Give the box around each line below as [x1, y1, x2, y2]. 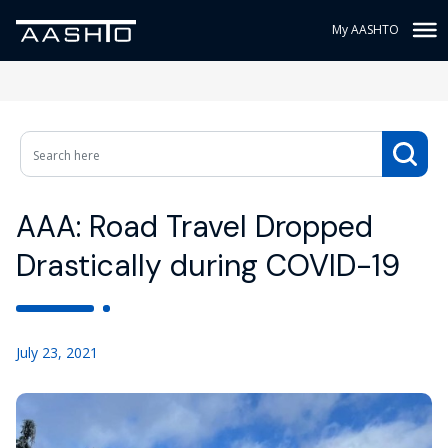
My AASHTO [332, 21, 399, 38]
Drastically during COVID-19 [16, 246, 400, 285]
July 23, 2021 [16, 343, 98, 362]
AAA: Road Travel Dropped [16, 207, 373, 246]
